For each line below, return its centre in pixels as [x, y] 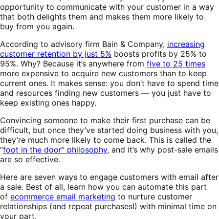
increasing [186, 44]
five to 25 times [176, 63]
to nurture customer [154, 196]
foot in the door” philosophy [55, 149]
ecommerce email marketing [63, 196]
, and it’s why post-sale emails [163, 149]
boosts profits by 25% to [159, 54]
